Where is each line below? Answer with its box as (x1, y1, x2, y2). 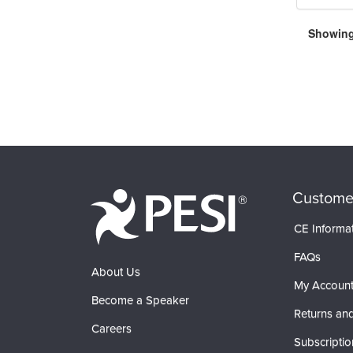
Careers (91, 320, 132, 337)
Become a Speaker (91, 292, 189, 309)
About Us (91, 263, 140, 281)
